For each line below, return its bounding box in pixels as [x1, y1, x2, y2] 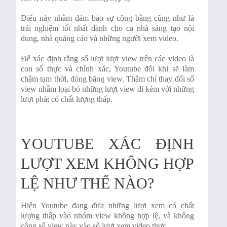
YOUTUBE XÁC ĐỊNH [21, 135, 195, 153]
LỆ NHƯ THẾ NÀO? [21, 175, 155, 192]
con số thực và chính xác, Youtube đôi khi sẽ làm [21, 64, 195, 73]
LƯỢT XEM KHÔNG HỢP [21, 155, 195, 172]
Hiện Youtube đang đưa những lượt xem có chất [21, 201, 195, 210]
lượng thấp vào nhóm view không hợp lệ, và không [21, 211, 195, 220]
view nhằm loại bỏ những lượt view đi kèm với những [21, 85, 195, 94]
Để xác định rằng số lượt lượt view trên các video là [21, 54, 195, 63]
